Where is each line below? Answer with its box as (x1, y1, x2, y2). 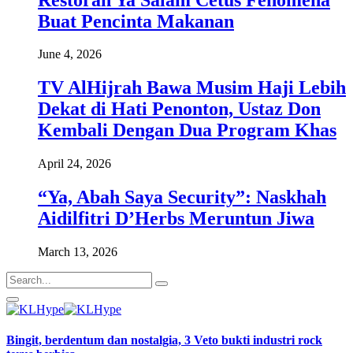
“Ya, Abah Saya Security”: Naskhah (38, 187, 326, 208)
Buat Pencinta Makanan (38, 10, 234, 32)
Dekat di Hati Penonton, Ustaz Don (38, 98, 321, 120)
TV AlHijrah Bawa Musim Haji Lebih (38, 77, 346, 98)
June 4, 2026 (38, 47, 102, 61)
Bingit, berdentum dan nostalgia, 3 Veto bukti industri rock (6, 333, 322, 347)
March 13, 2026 (38, 245, 117, 259)
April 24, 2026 (38, 157, 111, 171)
